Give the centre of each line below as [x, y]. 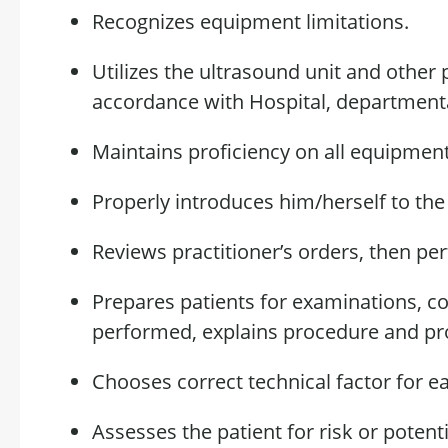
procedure [331, 331]
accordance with [168, 101]
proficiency [239, 151]
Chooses [134, 381]
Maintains [140, 151]
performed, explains [187, 331]
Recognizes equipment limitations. [250, 21]
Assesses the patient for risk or [237, 431]
